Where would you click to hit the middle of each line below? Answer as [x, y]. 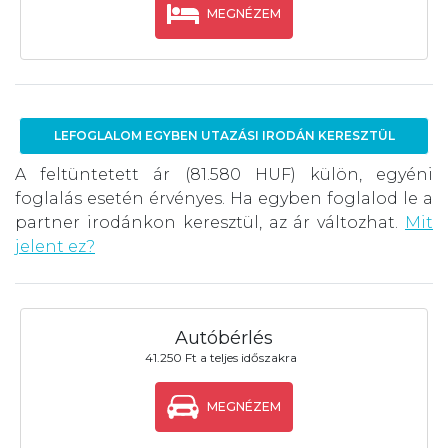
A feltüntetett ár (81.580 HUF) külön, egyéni [224, 175]
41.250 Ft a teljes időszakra [220, 358]
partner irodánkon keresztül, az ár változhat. [210, 223]
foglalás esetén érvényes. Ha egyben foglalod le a [224, 199]
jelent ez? [55, 247]
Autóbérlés [224, 338]
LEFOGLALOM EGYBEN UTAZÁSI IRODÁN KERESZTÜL [224, 136]
